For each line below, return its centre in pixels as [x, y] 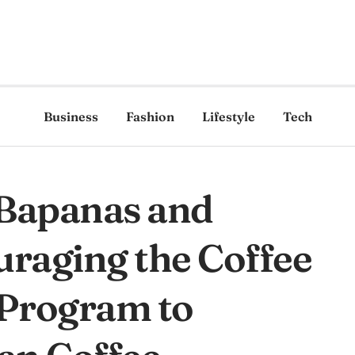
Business [71, 116]
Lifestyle [228, 116]
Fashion [150, 116]
